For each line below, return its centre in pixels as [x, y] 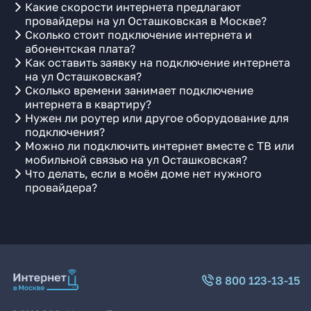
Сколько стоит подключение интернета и [138, 35]
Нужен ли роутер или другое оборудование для [157, 118]
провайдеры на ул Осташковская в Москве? [146, 21]
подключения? [65, 132]
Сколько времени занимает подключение [139, 90]
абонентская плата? [80, 49]
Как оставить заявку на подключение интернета [158, 62]
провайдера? [61, 187]
